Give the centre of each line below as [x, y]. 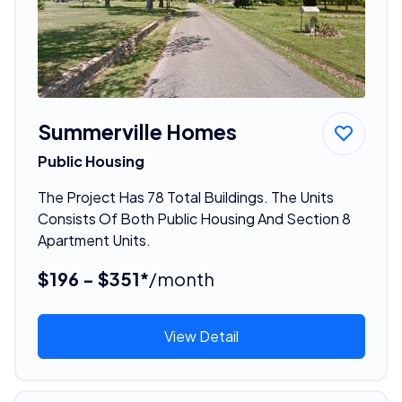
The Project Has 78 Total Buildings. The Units [185, 197]
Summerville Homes [137, 131]
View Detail [201, 336]
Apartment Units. [94, 240]
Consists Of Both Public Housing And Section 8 [194, 218]
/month [181, 278]
